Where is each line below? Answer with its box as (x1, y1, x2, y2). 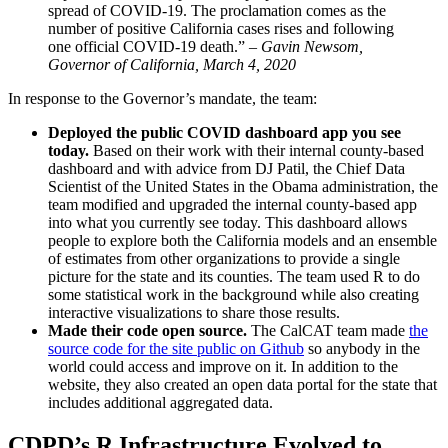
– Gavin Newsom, (249, 38, 363, 56)
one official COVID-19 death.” (48, 38, 249, 56)
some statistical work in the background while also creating (48, 286, 419, 304)
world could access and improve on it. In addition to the (48, 358, 398, 376)
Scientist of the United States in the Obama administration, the (48, 178, 438, 196)
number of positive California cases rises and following (48, 20, 394, 38)
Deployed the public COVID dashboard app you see (48, 124, 401, 142)
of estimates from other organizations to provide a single (48, 250, 400, 268)
